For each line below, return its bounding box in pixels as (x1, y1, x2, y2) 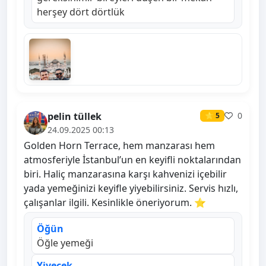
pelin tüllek (47, 110, 102, 123)
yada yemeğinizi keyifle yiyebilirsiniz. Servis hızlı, (24, 182, 238, 195)
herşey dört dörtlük (37, 5, 125, 19)
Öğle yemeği (37, 236, 93, 250)
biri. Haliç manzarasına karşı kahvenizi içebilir (24, 167, 227, 181)
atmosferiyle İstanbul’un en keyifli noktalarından (24, 153, 241, 167)
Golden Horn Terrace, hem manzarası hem (24, 139, 215, 153)
